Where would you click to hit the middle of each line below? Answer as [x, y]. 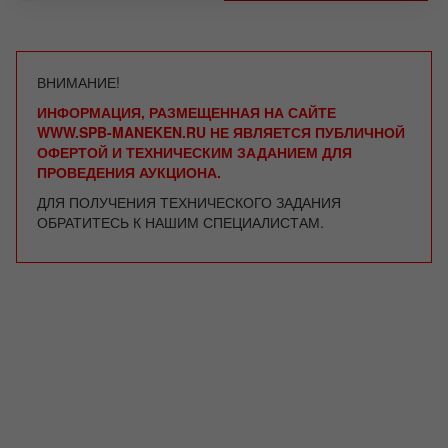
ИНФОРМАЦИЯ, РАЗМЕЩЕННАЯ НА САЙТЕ [186, 111]
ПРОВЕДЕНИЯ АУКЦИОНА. [129, 171]
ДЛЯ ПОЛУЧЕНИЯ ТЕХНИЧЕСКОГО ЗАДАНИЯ [189, 201]
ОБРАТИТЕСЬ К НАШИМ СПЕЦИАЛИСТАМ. [180, 221]
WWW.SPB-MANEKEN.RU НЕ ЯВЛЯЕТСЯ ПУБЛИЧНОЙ [221, 131]
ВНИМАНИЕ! [78, 81]
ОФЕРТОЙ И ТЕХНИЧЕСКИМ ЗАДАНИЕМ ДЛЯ [194, 151]
